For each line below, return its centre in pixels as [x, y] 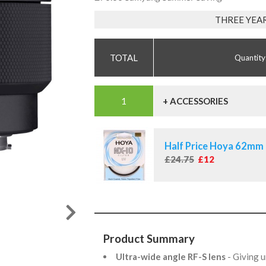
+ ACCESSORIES [195, 101]
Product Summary [149, 239]
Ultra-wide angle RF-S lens [172, 256]
